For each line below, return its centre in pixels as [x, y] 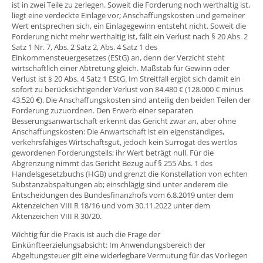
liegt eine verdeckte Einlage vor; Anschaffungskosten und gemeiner [128, 16]
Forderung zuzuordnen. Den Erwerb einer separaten [102, 111]
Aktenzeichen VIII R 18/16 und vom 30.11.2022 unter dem [111, 206]
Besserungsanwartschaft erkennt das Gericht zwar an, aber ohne [124, 121]
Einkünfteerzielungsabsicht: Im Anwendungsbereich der [109, 245]
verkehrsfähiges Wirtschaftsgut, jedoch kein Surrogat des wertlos [124, 142]
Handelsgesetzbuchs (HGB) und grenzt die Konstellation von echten [130, 174]
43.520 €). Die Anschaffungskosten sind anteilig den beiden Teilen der [131, 100]
